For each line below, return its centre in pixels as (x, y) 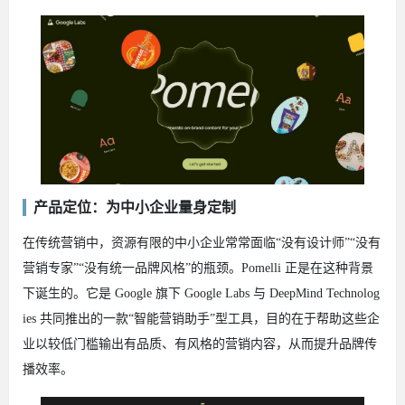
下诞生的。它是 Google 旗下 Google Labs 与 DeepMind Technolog (201, 293)
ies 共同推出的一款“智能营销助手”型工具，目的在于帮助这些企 (201, 318)
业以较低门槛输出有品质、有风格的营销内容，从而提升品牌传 (200, 344)
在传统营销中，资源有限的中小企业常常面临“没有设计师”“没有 (202, 242)
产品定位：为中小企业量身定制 (135, 207)
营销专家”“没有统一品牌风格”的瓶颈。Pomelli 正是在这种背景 (198, 268)
